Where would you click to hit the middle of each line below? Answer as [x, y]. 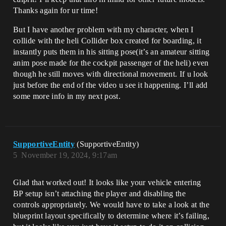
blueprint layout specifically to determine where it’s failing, [111, 216]
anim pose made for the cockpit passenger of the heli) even [111, 63]
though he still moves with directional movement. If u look [111, 74]
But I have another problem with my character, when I [103, 30]
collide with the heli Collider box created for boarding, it [107, 41]
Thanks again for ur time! [56, 11]
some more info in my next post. [67, 96]
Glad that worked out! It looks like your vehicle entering [107, 183]
